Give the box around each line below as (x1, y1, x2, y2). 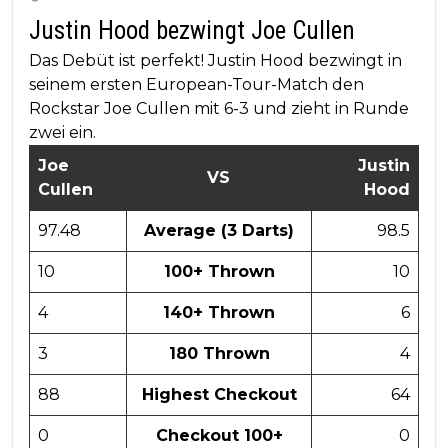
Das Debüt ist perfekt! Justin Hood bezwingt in (29, 50, 402, 70)
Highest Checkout (141, 384, 297, 404)
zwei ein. (29, 122, 96, 142)
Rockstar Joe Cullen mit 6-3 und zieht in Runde (29, 98, 409, 118)
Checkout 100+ (155, 425, 283, 445)
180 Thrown (168, 343, 270, 363)
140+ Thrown (163, 302, 275, 322)
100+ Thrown (163, 261, 275, 281)
